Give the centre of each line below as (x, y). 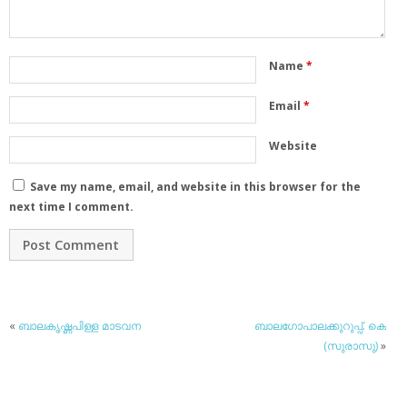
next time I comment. (71, 206)
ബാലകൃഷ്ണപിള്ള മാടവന (79, 326)
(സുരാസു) (351, 346)
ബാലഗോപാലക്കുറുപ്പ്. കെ (321, 326)
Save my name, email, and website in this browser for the (195, 186)
